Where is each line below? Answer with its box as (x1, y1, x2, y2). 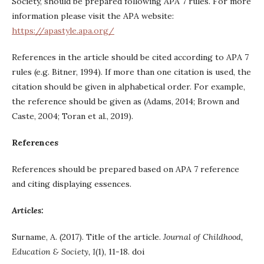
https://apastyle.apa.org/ (12, 25, 114, 36)
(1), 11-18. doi (95, 246, 144, 257)
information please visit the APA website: (12, 11, 174, 21)
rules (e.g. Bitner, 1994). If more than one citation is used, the (12, 67, 251, 77)
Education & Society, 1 (12, 246, 95, 257)
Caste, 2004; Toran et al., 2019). (12, 111, 133, 121)
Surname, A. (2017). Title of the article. (12, 232, 163, 242)
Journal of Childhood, (163, 232, 243, 242)
